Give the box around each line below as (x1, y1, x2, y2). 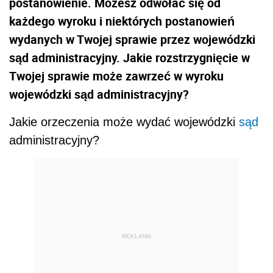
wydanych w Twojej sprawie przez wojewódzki (9, 31, 255, 48)
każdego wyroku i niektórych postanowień (9, 13, 235, 29)
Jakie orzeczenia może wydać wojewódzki (9, 115, 239, 129)
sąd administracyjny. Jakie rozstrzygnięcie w (9, 49, 250, 66)
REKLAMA (121, 232, 152, 239)
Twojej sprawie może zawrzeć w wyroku (9, 68, 224, 84)
